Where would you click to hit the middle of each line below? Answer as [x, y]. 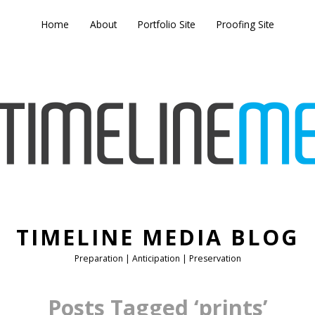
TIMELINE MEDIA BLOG [157, 237]
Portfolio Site [166, 24]
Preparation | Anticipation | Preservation [157, 258]
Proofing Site [245, 24]
